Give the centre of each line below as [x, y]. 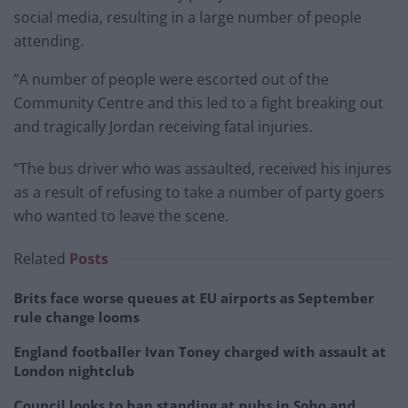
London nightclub [74, 371]
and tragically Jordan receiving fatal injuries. [163, 127]
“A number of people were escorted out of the [171, 80]
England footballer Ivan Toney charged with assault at [200, 352]
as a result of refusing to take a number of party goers [199, 193]
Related [40, 259]
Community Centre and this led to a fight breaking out [199, 103]
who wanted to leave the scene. [121, 216]
